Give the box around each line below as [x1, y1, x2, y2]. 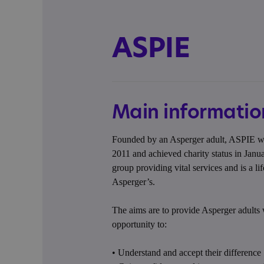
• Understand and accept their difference [111, 247, 261, 258]
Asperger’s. [111, 177, 155, 187]
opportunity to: [111, 219, 167, 229]
